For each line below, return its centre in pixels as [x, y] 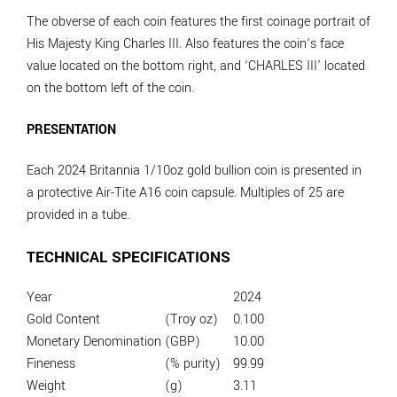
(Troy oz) [191, 320]
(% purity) [193, 364]
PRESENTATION [71, 129]
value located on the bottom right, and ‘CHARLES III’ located [196, 66]
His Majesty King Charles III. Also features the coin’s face [185, 44]
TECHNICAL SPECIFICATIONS [128, 257]
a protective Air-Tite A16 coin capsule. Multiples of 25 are [185, 192]
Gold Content [63, 320]
